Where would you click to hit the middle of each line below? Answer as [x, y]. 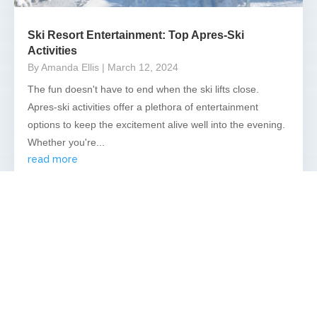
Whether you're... [66, 142]
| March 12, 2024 [140, 67]
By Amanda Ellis [63, 67]
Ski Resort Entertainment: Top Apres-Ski [136, 35]
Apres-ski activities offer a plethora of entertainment [143, 106]
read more [53, 159]
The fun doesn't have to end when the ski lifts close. [143, 89]
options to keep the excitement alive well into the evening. [156, 124]
